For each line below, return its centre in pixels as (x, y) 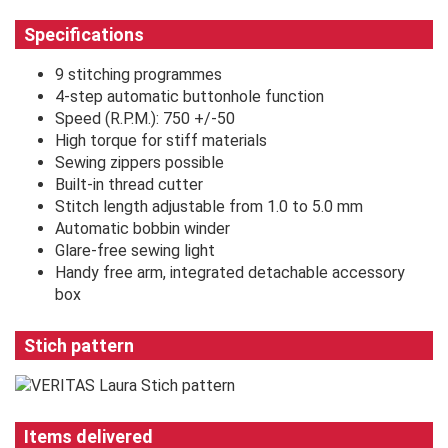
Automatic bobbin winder (142, 228)
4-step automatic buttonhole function (189, 96)
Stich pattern (79, 345)
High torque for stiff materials (161, 140)
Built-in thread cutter (129, 184)
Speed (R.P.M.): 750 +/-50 (145, 118)
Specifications (84, 34)
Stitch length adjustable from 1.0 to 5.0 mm (209, 206)
